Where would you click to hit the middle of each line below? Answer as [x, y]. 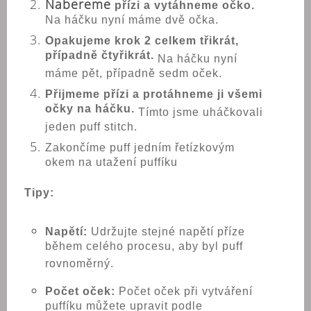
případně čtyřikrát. [100, 58]
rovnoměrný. [79, 266]
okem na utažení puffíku [111, 165]
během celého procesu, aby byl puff [144, 249]
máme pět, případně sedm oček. [134, 76]
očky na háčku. [90, 111]
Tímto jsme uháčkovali [199, 112]
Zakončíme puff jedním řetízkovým [140, 148]
